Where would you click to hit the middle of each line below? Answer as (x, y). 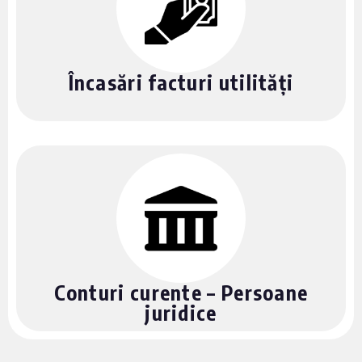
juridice (181, 313)
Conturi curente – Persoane (181, 293)
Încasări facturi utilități (181, 82)
